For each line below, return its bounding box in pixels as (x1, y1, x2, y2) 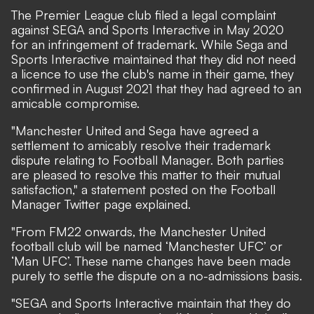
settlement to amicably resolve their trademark (11, 137, 271, 153)
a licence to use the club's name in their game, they (11, 65, 294, 81)
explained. (132, 196, 191, 212)
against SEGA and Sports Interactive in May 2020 (11, 21, 284, 37)
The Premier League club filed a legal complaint (11, 6, 276, 22)
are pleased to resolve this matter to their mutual (11, 166, 280, 182)
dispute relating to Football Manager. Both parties (11, 151, 284, 168)
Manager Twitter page (11, 196, 132, 212)
